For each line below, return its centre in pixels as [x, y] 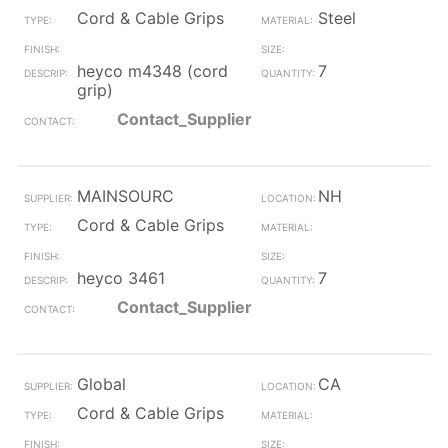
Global [101, 384]
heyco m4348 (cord [152, 71]
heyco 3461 [121, 278]
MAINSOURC [125, 196]
